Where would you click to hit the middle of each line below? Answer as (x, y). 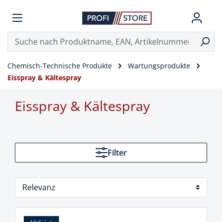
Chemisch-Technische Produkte (60, 66)
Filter (117, 153)
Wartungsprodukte (159, 66)
